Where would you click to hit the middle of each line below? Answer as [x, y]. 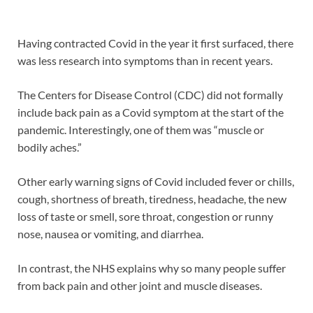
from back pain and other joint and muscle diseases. [140, 286]
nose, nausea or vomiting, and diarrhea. [110, 234]
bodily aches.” [50, 147]
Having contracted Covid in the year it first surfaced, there [155, 43]
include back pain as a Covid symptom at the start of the [151, 112]
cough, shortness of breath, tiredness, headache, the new [152, 199]
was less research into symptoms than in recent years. [145, 61]
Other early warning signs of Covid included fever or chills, [156, 182]
